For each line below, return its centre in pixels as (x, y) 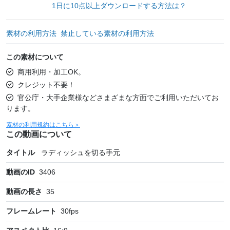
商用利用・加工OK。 (51, 72)
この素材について (35, 57)
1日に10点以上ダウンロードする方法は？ (119, 5)
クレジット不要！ (46, 84)
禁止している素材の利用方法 (107, 33)
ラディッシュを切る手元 (81, 152)
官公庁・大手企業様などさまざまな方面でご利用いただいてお (118, 97)
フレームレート (31, 211)
